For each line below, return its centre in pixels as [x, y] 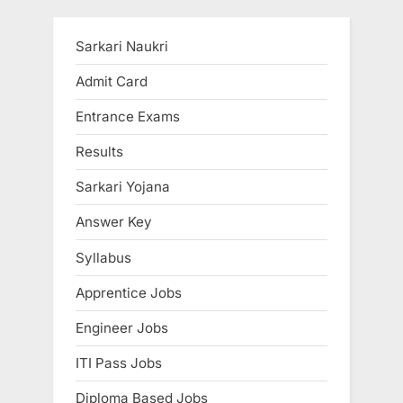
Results [99, 152]
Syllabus [103, 257]
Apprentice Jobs [129, 292]
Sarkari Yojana [123, 187]
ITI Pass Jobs [119, 363]
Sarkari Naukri [122, 46]
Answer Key [114, 222]
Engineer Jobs [122, 327]
